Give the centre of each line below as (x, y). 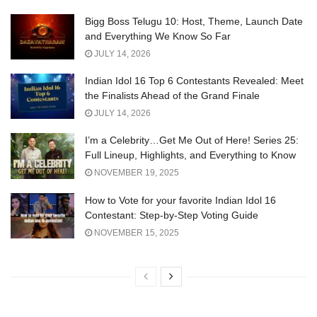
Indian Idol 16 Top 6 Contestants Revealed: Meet (194, 81)
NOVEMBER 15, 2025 (136, 232)
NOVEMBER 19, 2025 (136, 173)
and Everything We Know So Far (158, 36)
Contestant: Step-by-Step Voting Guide (172, 215)
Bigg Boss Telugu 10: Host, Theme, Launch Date (194, 21)
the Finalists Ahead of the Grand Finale (172, 96)
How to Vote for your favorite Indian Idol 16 (180, 200)
